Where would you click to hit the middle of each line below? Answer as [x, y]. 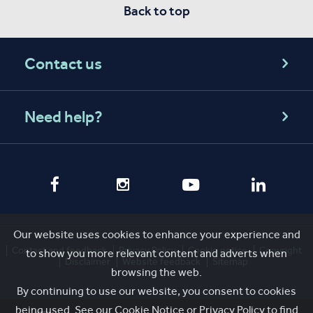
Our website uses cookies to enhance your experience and [156, 234]
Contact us [63, 64]
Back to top [156, 11]
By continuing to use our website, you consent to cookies [156, 291]
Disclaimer [88, 262]
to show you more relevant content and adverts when [156, 253]
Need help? [64, 117]
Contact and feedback [59, 250]
